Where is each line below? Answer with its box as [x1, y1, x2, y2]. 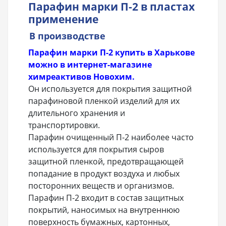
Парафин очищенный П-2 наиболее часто [28, 132, 194, 143]
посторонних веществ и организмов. [28, 180, 174, 192]
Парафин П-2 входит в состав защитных [28, 192, 184, 204]
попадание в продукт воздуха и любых [28, 168, 180, 180]
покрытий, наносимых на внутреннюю [28, 204, 180, 216]
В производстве [29, 30, 105, 42]
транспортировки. [28, 120, 100, 131]
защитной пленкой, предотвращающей [28, 156, 184, 167]
